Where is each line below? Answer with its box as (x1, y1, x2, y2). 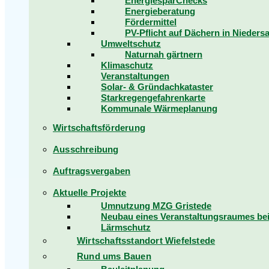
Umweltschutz (101, 38, 161, 49)
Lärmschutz (101, 222, 151, 232)
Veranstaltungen (101, 71, 169, 81)
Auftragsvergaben (53, 166, 131, 176)
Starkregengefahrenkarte (101, 92, 205, 103)
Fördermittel (125, 17, 177, 27)
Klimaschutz (101, 60, 153, 70)
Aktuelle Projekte (53, 187, 127, 198)
